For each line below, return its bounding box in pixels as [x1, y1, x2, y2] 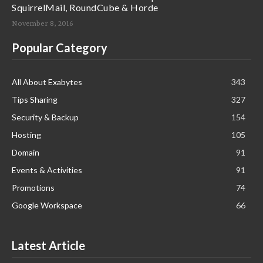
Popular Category [12, 40, 107, 55]
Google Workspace [12, 200, 82, 210]
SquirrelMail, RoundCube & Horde [12, 1, 159, 13]
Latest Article [12, 238, 85, 252]
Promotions [12, 182, 55, 193]
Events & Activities [12, 164, 82, 175]
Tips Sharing [12, 94, 58, 104]
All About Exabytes [12, 76, 82, 87]
